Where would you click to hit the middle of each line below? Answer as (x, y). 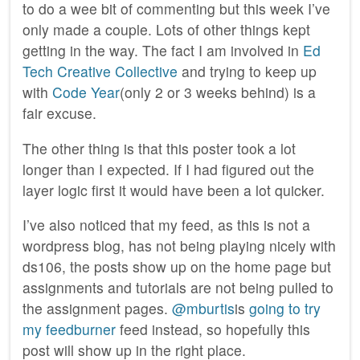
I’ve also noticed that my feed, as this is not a (166, 225)
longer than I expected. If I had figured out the (168, 169)
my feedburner (69, 329)
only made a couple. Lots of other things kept (166, 29)
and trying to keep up (247, 71)
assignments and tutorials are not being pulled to (178, 288)
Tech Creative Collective (100, 71)
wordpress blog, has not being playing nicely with (179, 246)
